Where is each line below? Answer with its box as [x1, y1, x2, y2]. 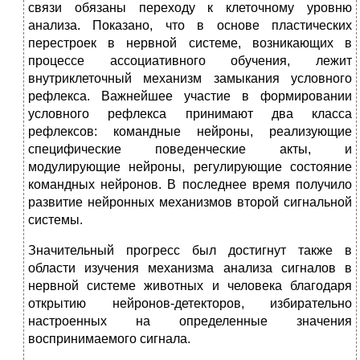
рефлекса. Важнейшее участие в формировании [28, 89, 352, 104]
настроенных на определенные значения [28, 314, 352, 329]
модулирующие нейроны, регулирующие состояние [28, 160, 352, 174]
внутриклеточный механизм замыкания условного [28, 72, 352, 86]
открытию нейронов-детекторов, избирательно [28, 297, 352, 311]
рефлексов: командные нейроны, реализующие [28, 125, 352, 139]
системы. [28, 213, 83, 227]
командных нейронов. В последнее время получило [28, 178, 352, 192]
